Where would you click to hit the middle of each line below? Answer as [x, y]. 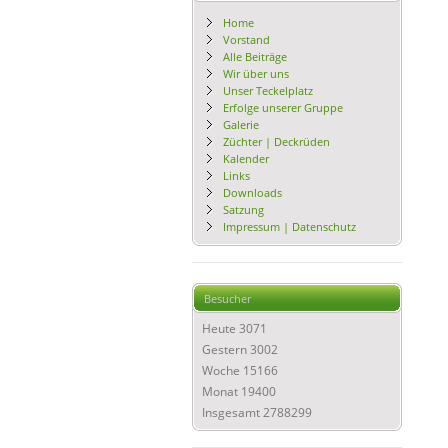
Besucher [227, 298]
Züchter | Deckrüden [276, 141]
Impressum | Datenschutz [289, 226]
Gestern [226, 349]
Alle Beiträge [255, 56]
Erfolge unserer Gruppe [283, 107]
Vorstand [246, 39]
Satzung [243, 209]
